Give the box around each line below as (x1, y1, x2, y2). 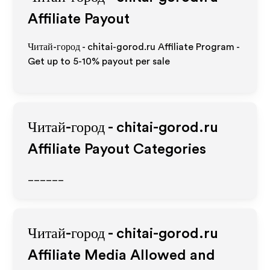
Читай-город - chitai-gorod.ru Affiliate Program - (28, 42, 240, 52)
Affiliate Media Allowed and (28, 248, 216, 263)
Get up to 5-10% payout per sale (28, 57, 171, 66)
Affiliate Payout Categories (28, 142, 207, 157)
